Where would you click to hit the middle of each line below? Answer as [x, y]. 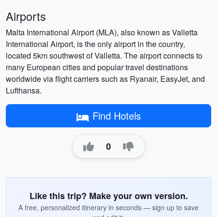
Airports [26, 16]
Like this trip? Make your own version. [108, 196]
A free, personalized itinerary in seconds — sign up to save [108, 207]
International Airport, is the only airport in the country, [95, 44]
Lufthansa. [24, 90]
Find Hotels [116, 116]
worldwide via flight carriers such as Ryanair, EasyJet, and [105, 79]
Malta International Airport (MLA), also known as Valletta [102, 32]
